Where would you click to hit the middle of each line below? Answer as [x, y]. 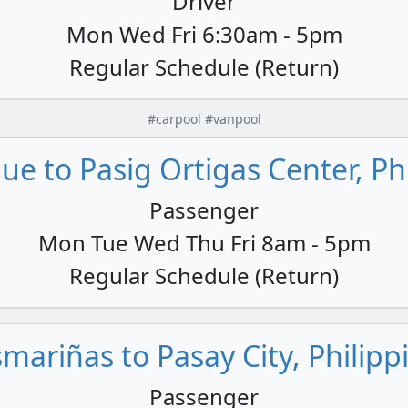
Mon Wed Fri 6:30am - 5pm [204, 34]
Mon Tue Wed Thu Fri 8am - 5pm [204, 242]
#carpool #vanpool [204, 118]
